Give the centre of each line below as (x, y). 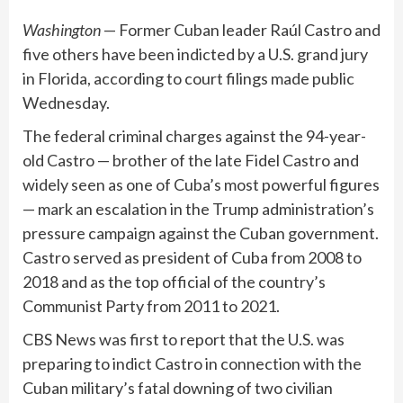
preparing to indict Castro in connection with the (192, 363)
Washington (63, 29)
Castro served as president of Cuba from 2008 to (192, 257)
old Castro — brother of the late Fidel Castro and (191, 160)
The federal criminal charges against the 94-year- (194, 135)
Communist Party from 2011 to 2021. (151, 305)
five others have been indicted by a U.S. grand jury (195, 54)
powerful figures (321, 184)
